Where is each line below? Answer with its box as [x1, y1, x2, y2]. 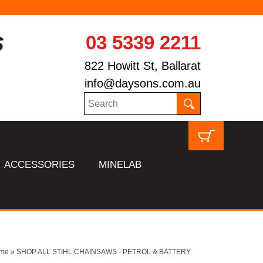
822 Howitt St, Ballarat [84, 59, 201, 72]
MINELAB [99, 159, 142, 170]
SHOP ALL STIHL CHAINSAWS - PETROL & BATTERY [16, 248, 191, 256]
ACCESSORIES [4, 159, 75, 170]
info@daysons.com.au [84, 77, 201, 90]
